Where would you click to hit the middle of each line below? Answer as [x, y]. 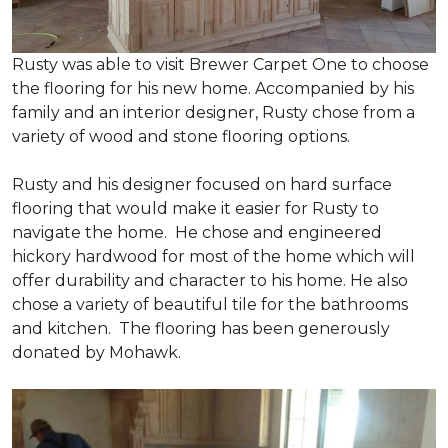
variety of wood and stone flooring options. [181, 136]
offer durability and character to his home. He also [210, 280]
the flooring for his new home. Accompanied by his [213, 88]
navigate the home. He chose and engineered [197, 232]
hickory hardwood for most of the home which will [213, 256]
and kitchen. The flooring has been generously [201, 328]
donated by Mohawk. [96, 352]
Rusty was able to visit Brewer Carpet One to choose [220, 64]
